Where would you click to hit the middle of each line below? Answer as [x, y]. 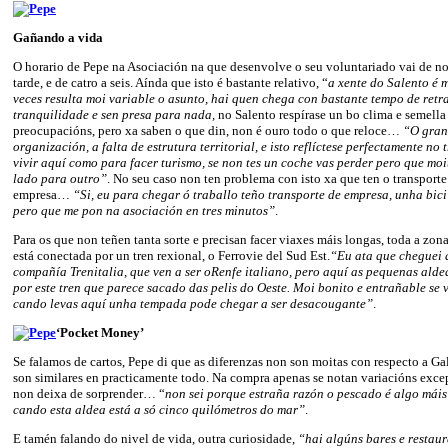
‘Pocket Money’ [100, 332]
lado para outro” [60, 178]
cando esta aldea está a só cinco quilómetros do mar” [159, 409]
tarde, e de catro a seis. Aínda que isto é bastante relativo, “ [170, 82]
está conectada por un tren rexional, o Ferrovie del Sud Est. [171, 255]
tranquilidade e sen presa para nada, [115, 114]
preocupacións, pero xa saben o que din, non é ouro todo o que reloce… [208, 130]
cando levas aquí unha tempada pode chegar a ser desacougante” [193, 303]
